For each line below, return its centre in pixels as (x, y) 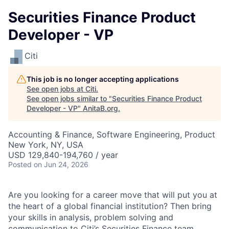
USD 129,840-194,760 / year (63, 155)
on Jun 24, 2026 (61, 164)
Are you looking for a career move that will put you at (113, 195)
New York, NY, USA (46, 145)
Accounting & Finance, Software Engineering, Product (112, 134)
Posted (20, 164)
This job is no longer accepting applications (103, 79)
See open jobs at (56, 89)
